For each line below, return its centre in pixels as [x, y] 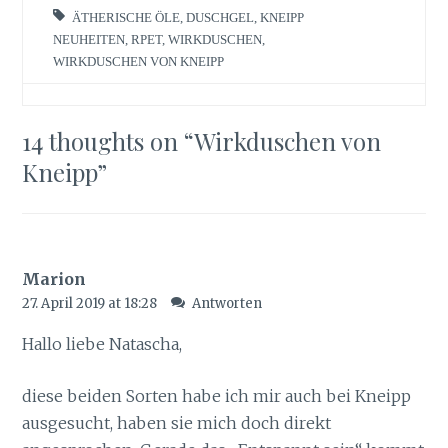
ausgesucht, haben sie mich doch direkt [177, 423]
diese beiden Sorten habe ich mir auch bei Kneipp [217, 396]
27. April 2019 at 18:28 [91, 303]
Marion [54, 278]
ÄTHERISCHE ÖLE [126, 17]
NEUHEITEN [89, 39]
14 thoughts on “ [108, 140]
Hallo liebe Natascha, [102, 343]
